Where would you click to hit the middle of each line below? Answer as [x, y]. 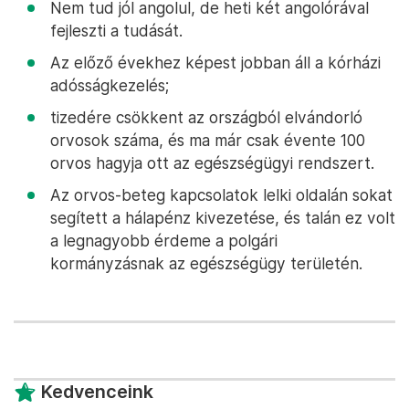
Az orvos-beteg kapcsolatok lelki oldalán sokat [221, 195]
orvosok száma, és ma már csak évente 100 [208, 141]
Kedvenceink [97, 392]
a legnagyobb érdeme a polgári [164, 241]
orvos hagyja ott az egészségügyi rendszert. [212, 163]
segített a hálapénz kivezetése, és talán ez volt [223, 218]
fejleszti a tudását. [116, 31]
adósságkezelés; [110, 86]
